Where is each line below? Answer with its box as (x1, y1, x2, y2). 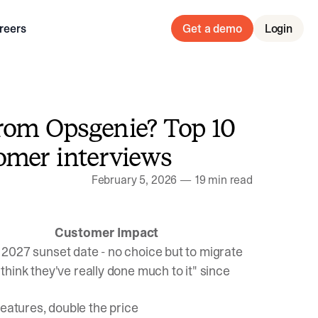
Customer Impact (54, 224, 159, 241)
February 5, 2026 (91, 172, 177, 187)
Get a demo (182, 21, 242, 36)
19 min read (194, 172, 253, 187)
